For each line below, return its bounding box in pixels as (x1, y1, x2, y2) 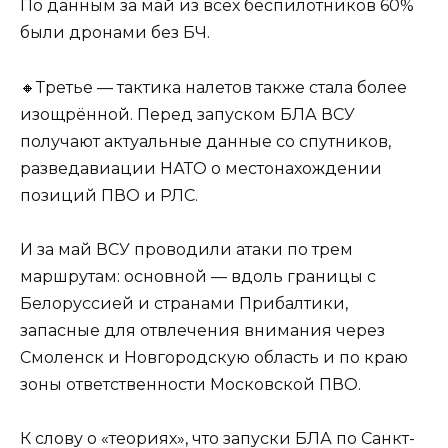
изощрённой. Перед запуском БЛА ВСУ (20, 104, 355, 124)
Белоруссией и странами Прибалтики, (20, 293, 348, 313)
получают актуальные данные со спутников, (20, 131, 391, 151)
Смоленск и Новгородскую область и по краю (20, 347, 408, 367)
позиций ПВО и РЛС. (20, 185, 198, 205)
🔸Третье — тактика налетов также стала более (20, 77, 407, 97)
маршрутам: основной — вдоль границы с (20, 266, 376, 286)
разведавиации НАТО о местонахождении (20, 158, 382, 178)
